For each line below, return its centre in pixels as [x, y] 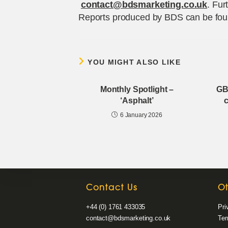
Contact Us [112, 188]
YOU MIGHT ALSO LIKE [134, 62]
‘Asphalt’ [137, 101]
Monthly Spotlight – [137, 90]
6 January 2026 [141, 115]
